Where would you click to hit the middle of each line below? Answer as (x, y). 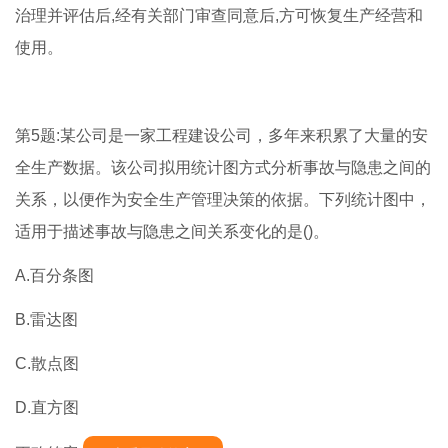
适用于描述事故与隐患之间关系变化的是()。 (172, 232)
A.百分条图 (54, 276)
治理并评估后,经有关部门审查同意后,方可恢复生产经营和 (219, 16)
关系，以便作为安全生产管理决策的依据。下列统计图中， (223, 200)
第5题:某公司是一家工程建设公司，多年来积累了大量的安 (221, 136)
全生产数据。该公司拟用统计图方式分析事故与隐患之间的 (223, 168)
